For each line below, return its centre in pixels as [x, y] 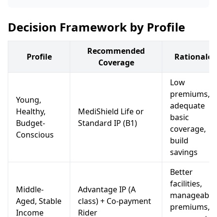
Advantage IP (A [107, 189]
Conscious [35, 135]
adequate [187, 106]
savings [184, 152]
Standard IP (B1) [108, 123]
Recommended [116, 51]
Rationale [193, 57]
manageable [193, 195]
